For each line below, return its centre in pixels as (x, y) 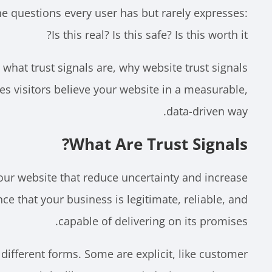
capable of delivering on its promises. (153, 221)
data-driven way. (207, 111)
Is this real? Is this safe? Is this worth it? (150, 35)
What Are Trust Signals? (158, 144)
